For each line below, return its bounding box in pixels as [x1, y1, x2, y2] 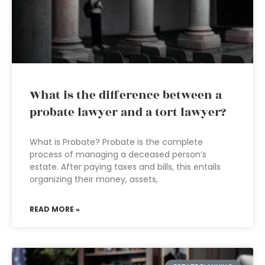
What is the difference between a [30, 86, 222, 104]
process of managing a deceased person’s [30, 148, 206, 160]
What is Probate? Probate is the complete [30, 136, 203, 148]
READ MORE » [30, 204, 80, 214]
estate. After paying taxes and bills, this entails [30, 161, 221, 173]
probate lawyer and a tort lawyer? [30, 104, 226, 121]
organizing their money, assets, [30, 173, 158, 185]
